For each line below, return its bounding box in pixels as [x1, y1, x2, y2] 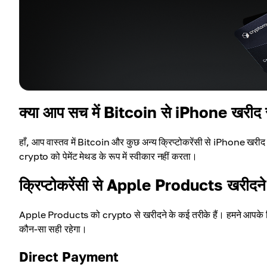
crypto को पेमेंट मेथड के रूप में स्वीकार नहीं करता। [19, 150, 197, 162]
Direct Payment [19, 249, 119, 265]
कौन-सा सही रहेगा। [19, 223, 87, 235]
